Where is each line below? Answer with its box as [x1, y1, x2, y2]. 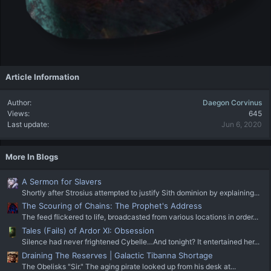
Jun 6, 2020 [221, 120, 262, 129]
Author [7, 98, 30, 108]
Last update [7, 120, 47, 129]
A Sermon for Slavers [22, 176, 102, 186]
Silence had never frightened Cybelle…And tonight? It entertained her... [22, 237, 260, 247]
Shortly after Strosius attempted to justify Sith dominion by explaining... [22, 188, 260, 197]
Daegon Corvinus [203, 98, 262, 108]
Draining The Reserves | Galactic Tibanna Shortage [22, 250, 213, 260]
